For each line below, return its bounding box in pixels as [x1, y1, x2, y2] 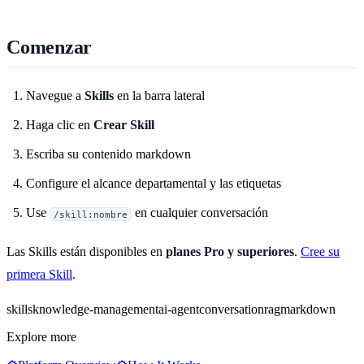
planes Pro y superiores [166, 245, 294, 259]
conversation [199, 302, 264, 317]
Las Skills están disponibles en [6, 245, 166, 259]
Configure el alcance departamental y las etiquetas [26, 176, 281, 191]
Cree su [301, 245, 340, 259]
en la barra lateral [114, 89, 205, 103]
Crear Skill [93, 118, 154, 132]
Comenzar [6, 36, 93, 58]
